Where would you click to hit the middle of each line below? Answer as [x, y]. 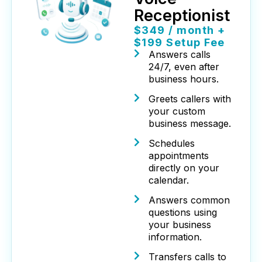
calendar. [168, 180]
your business [180, 225]
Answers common [189, 200]
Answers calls [179, 55]
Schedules [171, 144]
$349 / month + [180, 30]
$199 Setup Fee [179, 43]
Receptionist [182, 16]
